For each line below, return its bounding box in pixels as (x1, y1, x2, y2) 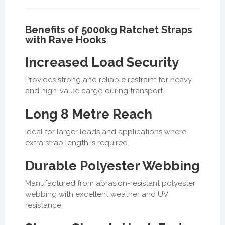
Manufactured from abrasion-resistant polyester (25, 179, 195, 188)
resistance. (25, 201, 63, 210)
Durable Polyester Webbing (25, 158, 200, 174)
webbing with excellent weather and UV (25, 190, 168, 199)
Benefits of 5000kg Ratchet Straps (25, 24, 192, 36)
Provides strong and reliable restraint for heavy (25, 75, 192, 85)
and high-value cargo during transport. (25, 86, 164, 96)
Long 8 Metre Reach (25, 106, 152, 122)
